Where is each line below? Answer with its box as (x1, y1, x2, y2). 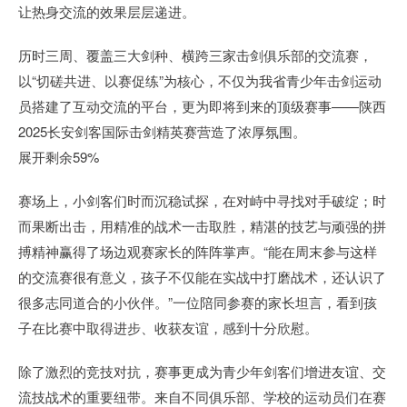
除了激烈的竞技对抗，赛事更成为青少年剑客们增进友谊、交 (18, 362, 386, 382)
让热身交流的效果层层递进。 (18, 2, 195, 22)
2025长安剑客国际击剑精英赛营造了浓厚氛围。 (18, 122, 306, 142)
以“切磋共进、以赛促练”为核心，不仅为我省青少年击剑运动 (18, 71, 382, 91)
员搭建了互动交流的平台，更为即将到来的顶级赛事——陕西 (18, 96, 386, 116)
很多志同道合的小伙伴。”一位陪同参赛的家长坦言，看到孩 (18, 293, 377, 313)
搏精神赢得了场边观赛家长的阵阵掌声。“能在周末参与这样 (18, 242, 377, 262)
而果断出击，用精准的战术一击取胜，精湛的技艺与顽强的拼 (18, 216, 386, 236)
